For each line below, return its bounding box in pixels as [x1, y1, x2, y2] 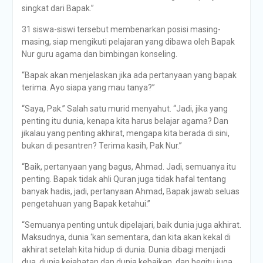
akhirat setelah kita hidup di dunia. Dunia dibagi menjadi [21, 245, 225, 254]
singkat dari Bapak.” [21, 4, 94, 13]
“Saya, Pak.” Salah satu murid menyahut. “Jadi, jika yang [21, 104, 228, 113]
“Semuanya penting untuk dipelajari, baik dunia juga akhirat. [21, 220, 241, 230]
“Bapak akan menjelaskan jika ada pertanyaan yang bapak [21, 70, 237, 80]
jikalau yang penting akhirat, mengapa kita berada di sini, [21, 129, 230, 138]
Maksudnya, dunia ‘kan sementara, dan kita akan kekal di [21, 232, 231, 242]
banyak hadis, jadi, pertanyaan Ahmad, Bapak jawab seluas [21, 187, 240, 196]
